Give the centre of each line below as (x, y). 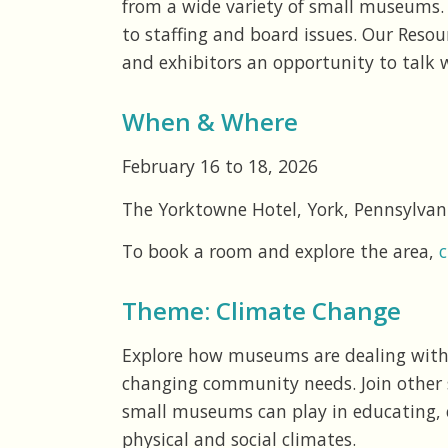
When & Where (210, 122)
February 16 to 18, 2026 (220, 166)
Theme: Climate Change (261, 311)
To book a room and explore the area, (280, 251)
